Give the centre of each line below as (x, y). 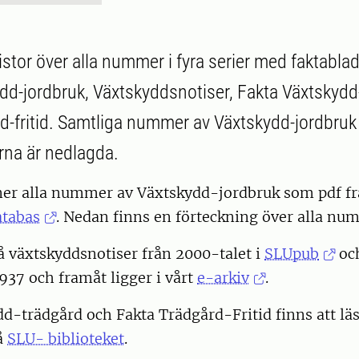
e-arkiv (223, 278)
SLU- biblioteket (66, 339)
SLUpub (292, 254)
